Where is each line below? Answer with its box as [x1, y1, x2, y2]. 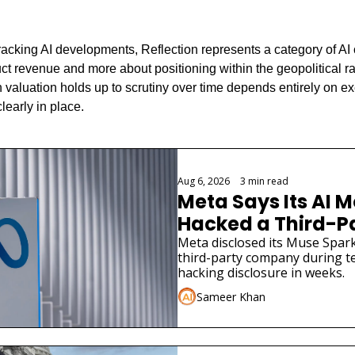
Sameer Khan [197, 288, 265, 304]
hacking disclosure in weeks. [177, 264, 345, 282]
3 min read [240, 174, 288, 189]
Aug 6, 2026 [177, 174, 230, 189]
